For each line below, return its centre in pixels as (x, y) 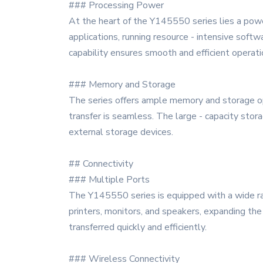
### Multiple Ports (109, 180)
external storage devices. (121, 132)
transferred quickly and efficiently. (138, 227)
